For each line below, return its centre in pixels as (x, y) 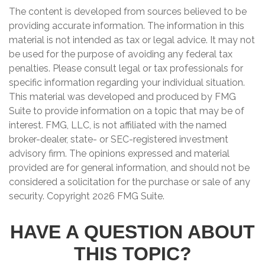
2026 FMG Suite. (128, 196)
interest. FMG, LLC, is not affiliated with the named (118, 125)
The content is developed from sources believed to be (128, 12)
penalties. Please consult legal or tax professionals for (126, 68)
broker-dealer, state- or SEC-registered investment (119, 139)
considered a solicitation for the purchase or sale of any (130, 182)
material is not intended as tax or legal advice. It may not (132, 40)
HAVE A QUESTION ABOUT (132, 232)
